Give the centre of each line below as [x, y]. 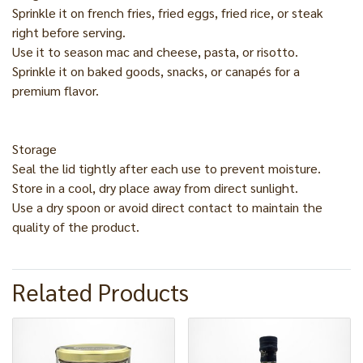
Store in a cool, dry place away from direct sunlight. [155, 188]
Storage [34, 149]
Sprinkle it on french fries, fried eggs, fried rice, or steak [168, 13]
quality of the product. [76, 226]
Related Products [100, 292]
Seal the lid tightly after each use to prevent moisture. [167, 168]
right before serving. [69, 32]
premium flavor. [56, 90]
